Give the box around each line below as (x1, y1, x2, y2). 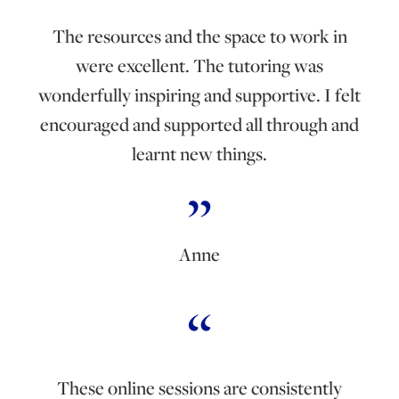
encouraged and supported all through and (40, 110, 359, 137)
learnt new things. (132, 140, 267, 167)
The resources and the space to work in (52, 22, 347, 49)
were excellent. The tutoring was (76, 52, 323, 78)
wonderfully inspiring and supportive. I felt (38, 81, 361, 108)
